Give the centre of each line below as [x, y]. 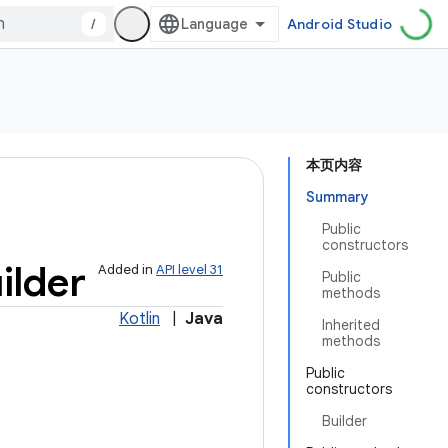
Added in [127, 269]
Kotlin [139, 319]
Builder [344, 421]
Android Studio [339, 24]
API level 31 [189, 269]
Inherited [351, 325]
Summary [337, 197]
